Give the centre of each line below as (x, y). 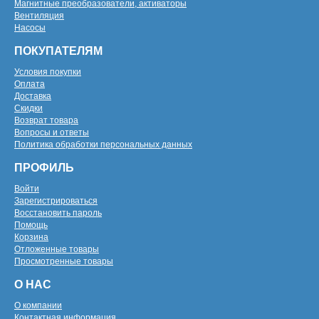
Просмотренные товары (64, 261)
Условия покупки (48, 72)
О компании (38, 305)
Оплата (30, 84)
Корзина (31, 237)
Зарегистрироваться (56, 201)
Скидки (28, 108)
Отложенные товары (57, 249)
